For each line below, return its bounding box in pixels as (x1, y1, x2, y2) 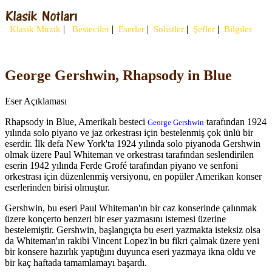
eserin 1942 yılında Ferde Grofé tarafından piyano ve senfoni (5, 160, 238, 171)
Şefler (191, 24, 215, 34)
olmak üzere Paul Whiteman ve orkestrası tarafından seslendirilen (5, 149, 254, 160)
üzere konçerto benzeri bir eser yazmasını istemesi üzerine (5, 213, 226, 224)
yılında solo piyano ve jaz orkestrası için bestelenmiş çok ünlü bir (5, 127, 253, 138)
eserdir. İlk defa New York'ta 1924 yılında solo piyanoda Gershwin (5, 138, 260, 149)
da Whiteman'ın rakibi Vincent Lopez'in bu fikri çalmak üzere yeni (5, 235, 259, 246)
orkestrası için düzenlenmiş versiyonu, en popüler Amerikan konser (5, 171, 262, 182)
